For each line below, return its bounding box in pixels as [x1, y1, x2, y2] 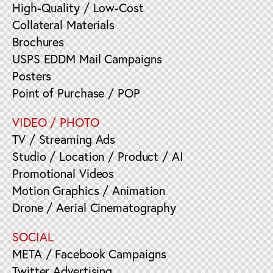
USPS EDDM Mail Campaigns [12, 51, 162, 68]
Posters [12, 68, 52, 85]
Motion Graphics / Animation [12, 182, 166, 199]
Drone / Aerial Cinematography [12, 199, 177, 216]
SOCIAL [12, 229, 54, 246]
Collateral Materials [12, 16, 115, 34]
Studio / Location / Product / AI [12, 148, 183, 165]
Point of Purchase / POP [12, 85, 140, 102]
